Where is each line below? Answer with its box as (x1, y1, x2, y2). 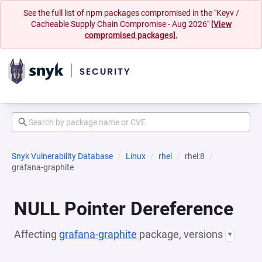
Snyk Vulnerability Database (12, 151, 113, 161)
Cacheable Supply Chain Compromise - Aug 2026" (30, 19, 211, 29)
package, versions (137, 228, 225, 240)
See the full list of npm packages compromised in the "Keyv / (23, 8, 239, 18)
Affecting (14, 228, 59, 240)
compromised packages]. (84, 30, 178, 40)
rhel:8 (185, 151, 205, 161)
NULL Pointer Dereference (14, 198, 233, 220)
